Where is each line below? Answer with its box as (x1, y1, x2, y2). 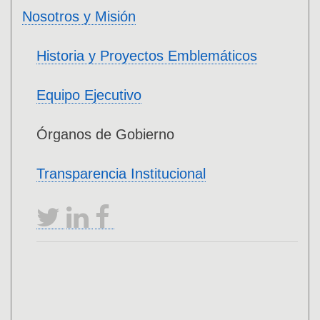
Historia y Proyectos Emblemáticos (36, 48, 257, 64)
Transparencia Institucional (36, 166, 206, 182)
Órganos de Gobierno (36, 126, 174, 143)
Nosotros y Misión (22, 9, 136, 25)
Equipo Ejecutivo (36, 87, 141, 104)
